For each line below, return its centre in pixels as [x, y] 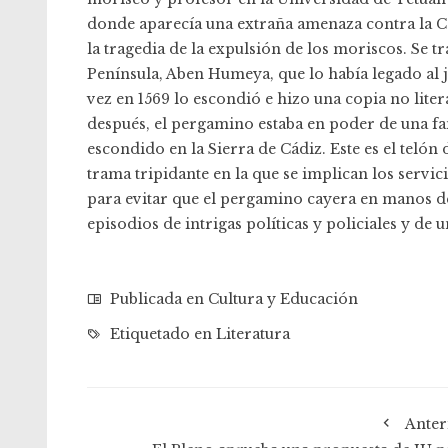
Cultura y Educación [283, 299]
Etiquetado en [161, 334]
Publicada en [157, 299]
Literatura [253, 334]
